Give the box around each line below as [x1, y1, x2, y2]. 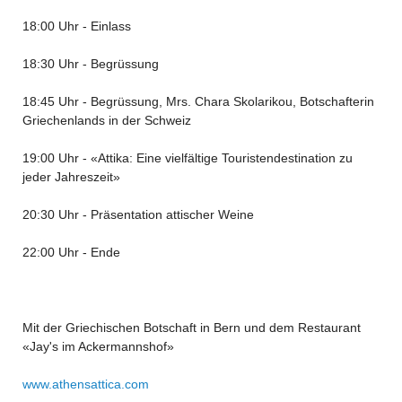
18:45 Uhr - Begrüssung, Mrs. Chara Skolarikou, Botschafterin [22, 93, 374, 109]
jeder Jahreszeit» [22, 169, 120, 184]
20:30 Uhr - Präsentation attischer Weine [22, 206, 254, 222]
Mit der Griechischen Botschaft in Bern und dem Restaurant [22, 319, 361, 335]
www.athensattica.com [22, 376, 149, 391]
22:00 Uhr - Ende [22, 244, 120, 259]
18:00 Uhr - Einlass [22, 18, 131, 33]
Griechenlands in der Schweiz [22, 112, 191, 127]
